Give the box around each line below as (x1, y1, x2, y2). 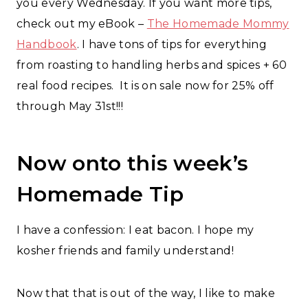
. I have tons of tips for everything (76, 37, 267, 51)
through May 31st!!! (16, 99, 124, 113)
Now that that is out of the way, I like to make (16, 286, 276, 300)
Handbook (16, 37, 77, 51)
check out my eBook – (16, 16, 147, 30)
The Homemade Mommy (146, 16, 289, 30)
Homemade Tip (16, 181, 184, 207)
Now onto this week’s (16, 150, 249, 176)
